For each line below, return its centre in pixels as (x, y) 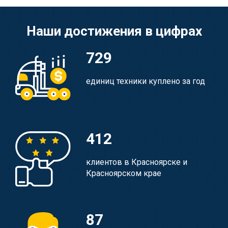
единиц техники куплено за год (146, 81)
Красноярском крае (124, 174)
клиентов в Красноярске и (137, 162)
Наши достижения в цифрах (114, 31)
